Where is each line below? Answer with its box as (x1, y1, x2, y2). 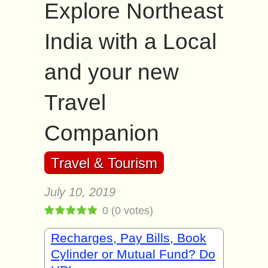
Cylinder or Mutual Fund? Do (51, 247, 215, 261)
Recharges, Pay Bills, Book (51, 231, 206, 245)
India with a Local (44, 29, 217, 54)
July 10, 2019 (44, 185, 115, 199)
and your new (44, 60, 179, 84)
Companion (44, 121, 159, 145)
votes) (121, 205, 153, 217)
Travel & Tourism (51, 155, 157, 171)
